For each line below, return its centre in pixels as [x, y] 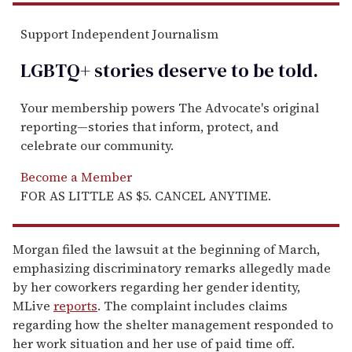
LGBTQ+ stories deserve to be [147, 71]
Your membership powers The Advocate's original [170, 108]
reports [75, 306]
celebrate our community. [97, 146]
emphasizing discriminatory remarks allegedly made [172, 268]
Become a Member [76, 177]
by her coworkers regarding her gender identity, [156, 287]
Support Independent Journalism [119, 34]
